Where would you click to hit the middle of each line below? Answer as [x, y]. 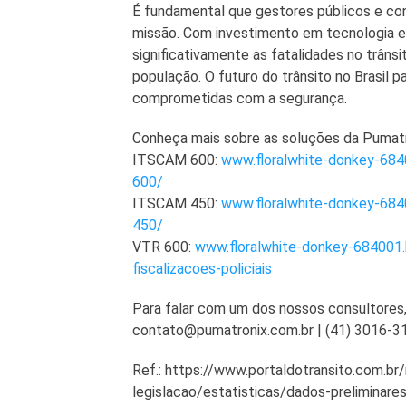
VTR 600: [163, 247]
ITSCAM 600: [176, 160]
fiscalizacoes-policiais [202, 269]
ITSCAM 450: [176, 204]
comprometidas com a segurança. [239, 99]
